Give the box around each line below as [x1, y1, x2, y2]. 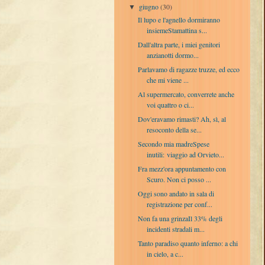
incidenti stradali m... [146, 224, 205, 234]
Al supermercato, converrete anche [137, 89, 234, 99]
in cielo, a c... [146, 248, 183, 258]
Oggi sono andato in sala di [137, 188, 214, 198]
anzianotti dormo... [146, 50, 199, 60]
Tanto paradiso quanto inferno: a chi [137, 238, 238, 248]
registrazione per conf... [146, 199, 212, 209]
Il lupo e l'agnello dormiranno [137, 14, 220, 24]
